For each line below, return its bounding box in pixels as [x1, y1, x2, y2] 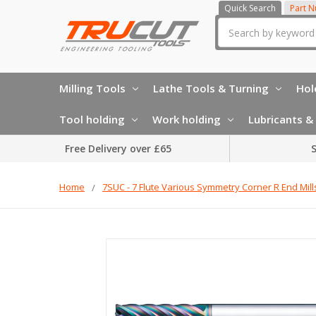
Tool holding [59, 111, 125, 126]
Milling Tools [59, 80, 126, 95]
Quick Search [224, 2, 276, 14]
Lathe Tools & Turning [153, 80, 269, 95]
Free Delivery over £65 [65, 142, 171, 156]
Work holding [152, 111, 221, 126]
